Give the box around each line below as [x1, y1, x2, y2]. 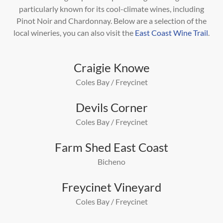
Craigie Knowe [73, 60, 150, 75]
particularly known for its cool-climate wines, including [19, 3, 204, 13]
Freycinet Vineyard [62, 179, 161, 194]
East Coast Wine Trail [135, 27, 208, 37]
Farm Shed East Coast [55, 139, 168, 154]
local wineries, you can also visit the [13, 27, 135, 37]
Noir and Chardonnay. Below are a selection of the [37, 15, 207, 25]
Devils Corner [75, 100, 148, 114]
